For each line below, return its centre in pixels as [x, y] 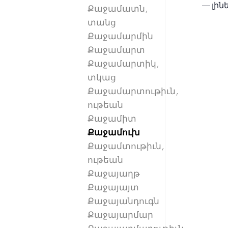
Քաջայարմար [120, 215]
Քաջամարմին [120, 36]
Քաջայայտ [113, 188]
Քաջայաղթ [114, 174]
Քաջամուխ [114, 133]
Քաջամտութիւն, [126, 146]
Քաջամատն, [118, 9]
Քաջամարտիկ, [123, 64]
